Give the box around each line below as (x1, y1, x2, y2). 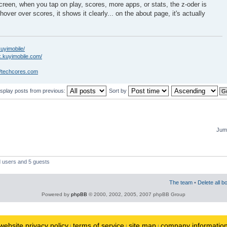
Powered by (42, 191, 71, 197)
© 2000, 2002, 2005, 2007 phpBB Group (87, 191, 185, 197)
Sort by (109, 87, 128, 94)
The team (169, 179, 193, 185)
